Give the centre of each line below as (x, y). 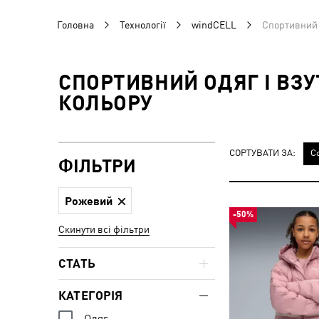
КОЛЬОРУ (106, 103)
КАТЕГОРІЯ (91, 296)
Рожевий (89, 200)
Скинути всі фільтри (104, 229)
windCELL (214, 25)
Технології (143, 25)
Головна (75, 25)
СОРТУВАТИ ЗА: (262, 152)
